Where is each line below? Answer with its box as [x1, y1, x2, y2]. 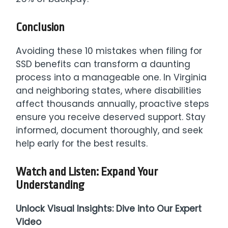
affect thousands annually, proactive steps [16, 98, 210, 110]
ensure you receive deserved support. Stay [16, 111, 206, 124]
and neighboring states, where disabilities [16, 84, 202, 97]
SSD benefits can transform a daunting [16, 58, 191, 71]
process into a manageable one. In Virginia [16, 71, 207, 84]
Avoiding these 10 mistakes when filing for [16, 45, 203, 58]
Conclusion [16, 21, 65, 35]
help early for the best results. [16, 137, 148, 150]
